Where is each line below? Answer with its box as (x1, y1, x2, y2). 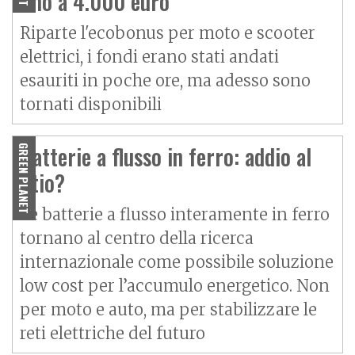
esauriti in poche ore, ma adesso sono (20, 71, 311, 91)
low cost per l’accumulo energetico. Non (20, 276, 330, 296)
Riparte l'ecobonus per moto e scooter (20, 23, 315, 44)
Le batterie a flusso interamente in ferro (20, 204, 330, 225)
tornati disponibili (20, 94, 162, 115)
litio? (20, 166, 65, 200)
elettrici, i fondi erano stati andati (20, 47, 279, 67)
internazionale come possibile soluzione (20, 252, 334, 273)
